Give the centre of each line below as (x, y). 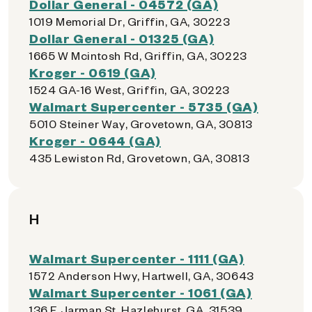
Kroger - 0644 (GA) (95, 140)
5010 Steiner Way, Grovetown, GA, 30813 (141, 124)
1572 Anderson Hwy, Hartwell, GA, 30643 (142, 275)
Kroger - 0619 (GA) (93, 72)
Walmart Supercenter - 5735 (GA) (144, 106)
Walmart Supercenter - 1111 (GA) (137, 258)
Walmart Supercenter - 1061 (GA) (141, 292)
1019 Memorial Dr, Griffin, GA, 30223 (130, 21)
